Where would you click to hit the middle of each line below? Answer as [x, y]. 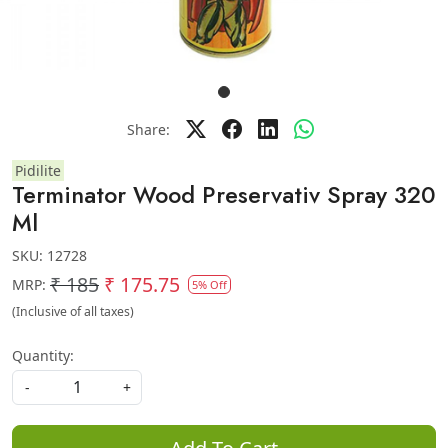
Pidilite [38, 170]
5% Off [209, 284]
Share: [148, 129]
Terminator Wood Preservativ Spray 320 [224, 195]
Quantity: [43, 355]
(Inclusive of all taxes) [73, 311]
